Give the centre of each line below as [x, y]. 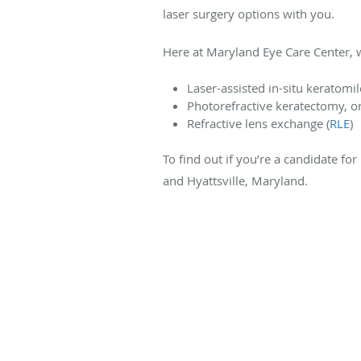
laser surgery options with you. [250, 13]
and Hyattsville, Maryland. [237, 180]
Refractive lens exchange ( [258, 123]
